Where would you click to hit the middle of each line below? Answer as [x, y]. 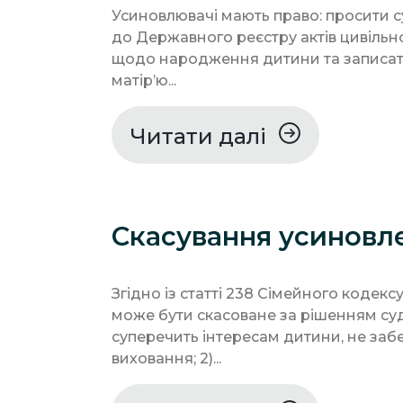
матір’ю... [144, 81]
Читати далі [201, 137]
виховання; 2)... [166, 359]
